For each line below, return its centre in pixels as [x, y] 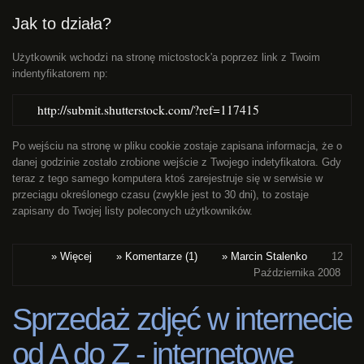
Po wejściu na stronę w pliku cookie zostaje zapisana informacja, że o [177, 146]
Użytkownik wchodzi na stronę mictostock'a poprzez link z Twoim [166, 58]
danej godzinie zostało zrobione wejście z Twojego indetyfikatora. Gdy [177, 162]
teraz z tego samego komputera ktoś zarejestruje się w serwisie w [167, 179]
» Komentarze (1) [157, 257]
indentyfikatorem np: [60, 74]
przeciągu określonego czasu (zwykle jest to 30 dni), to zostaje [160, 195]
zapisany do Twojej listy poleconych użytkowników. [132, 211]
